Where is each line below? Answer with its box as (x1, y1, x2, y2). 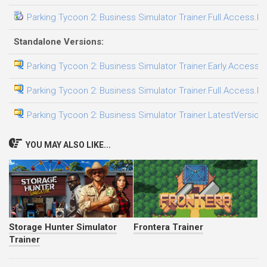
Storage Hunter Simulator (9, 221, 117, 232)
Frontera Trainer (133, 221, 203, 232)
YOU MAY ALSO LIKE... (26, 139, 111, 150)
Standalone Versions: (14, 36, 104, 47)
